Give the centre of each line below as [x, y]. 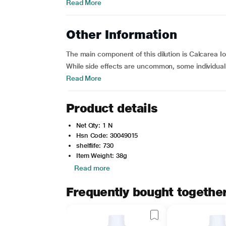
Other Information [121, 35]
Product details [112, 108]
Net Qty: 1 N [94, 125]
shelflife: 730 [95, 146]
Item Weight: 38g [101, 156]
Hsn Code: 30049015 [107, 135]
